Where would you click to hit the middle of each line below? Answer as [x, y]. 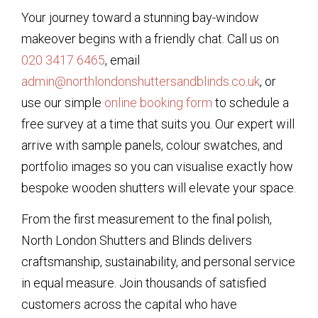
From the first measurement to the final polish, [147, 219]
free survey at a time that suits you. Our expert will [158, 124]
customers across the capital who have [129, 305]
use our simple [63, 102]
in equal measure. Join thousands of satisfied [144, 283]
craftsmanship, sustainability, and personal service [158, 262]
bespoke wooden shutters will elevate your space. [159, 187]
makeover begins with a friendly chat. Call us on [150, 38]
